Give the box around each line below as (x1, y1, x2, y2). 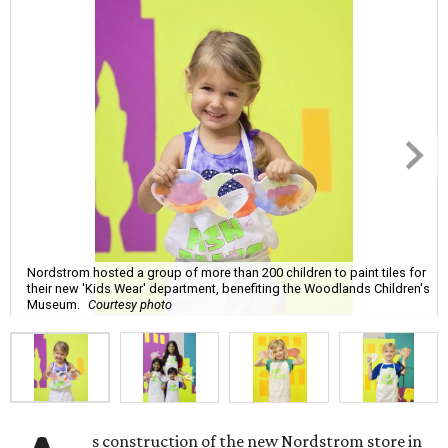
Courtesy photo (88, 296, 172, 312)
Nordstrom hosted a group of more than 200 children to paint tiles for (27, 264, 426, 280)
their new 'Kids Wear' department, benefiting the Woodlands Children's (27, 280, 430, 296)
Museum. (27, 296, 80, 312)
